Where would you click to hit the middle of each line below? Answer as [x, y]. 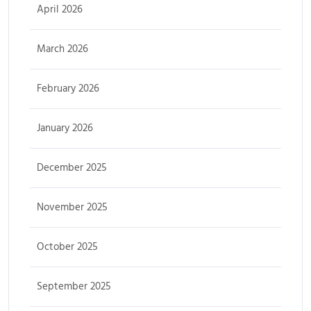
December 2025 [72, 168]
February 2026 [68, 89]
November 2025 [72, 208]
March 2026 [62, 49]
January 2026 [65, 128]
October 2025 [67, 247]
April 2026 [60, 10]
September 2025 [74, 287]
